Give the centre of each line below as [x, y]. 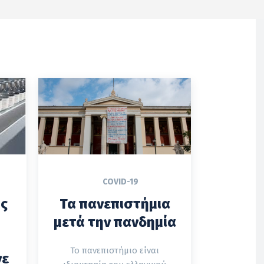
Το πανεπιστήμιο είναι [115, 250]
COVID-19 [121, 181]
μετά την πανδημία [115, 222]
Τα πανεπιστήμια [115, 204]
